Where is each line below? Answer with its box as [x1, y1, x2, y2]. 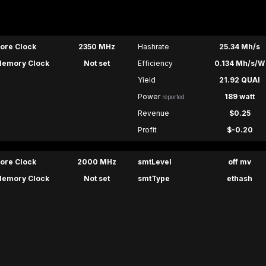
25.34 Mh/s [219, 42, 261, 52]
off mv [228, 157, 252, 167]
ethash [227, 174, 253, 183]
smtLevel [137, 157, 172, 167]
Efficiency [137, 59, 173, 68]
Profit [137, 125, 157, 135]
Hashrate [137, 42, 169, 52]
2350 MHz [78, 42, 115, 52]
